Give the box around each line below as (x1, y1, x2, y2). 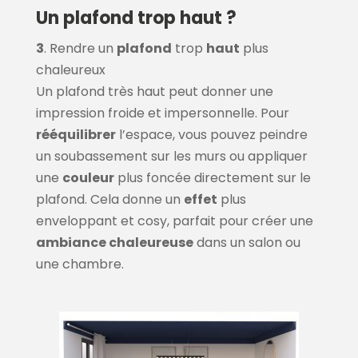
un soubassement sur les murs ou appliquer (35, 147, 308, 166)
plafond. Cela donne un (35, 190, 184, 209)
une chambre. (35, 255, 124, 274)
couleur (62, 169, 114, 188)
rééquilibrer (35, 125, 116, 145)
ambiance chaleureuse (35, 233, 193, 253)
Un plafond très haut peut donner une (35, 82, 273, 101)
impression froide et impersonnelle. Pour (35, 104, 289, 123)
